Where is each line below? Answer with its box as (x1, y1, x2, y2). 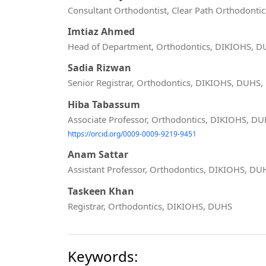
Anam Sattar (68, 148, 128, 161)
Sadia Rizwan (68, 61, 131, 75)
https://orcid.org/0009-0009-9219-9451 (68, 128, 197, 139)
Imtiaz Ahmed (68, 25, 135, 39)
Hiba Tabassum (68, 97, 140, 111)
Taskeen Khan (68, 184, 134, 198)
